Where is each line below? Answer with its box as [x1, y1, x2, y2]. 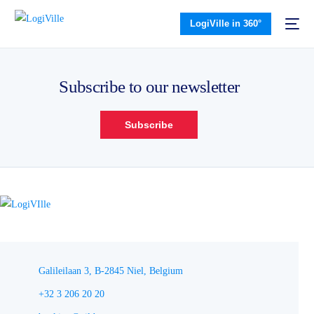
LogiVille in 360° [189, 18, 261, 29]
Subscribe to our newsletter [59, 77, 240, 96]
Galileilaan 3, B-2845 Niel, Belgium [39, 266, 183, 276]
